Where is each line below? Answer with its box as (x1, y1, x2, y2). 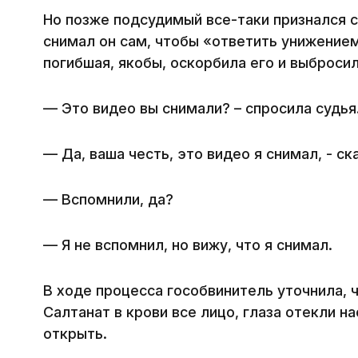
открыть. (43, 325, 107, 343)
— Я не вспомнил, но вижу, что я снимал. (43, 237, 336, 254)
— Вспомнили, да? (43, 191, 173, 209)
